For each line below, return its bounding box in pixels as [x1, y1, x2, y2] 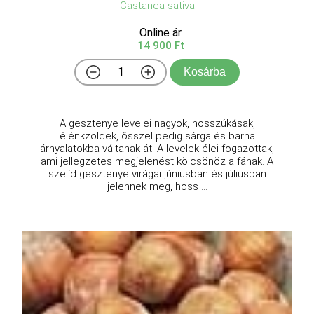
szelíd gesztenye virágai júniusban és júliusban [48, 168, 266, 181]
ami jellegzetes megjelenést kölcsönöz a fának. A [41, 155, 273, 168]
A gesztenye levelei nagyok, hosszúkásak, [59, 117, 255, 130]
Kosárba [184, 66, 226, 78]
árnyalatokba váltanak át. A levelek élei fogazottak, [40, 142, 274, 156]
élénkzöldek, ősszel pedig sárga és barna [59, 130, 255, 143]
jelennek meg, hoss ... [107, 180, 207, 193]
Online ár [139, 26, 182, 40]
